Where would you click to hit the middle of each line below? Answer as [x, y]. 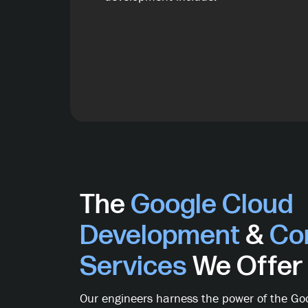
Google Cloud [211, 205]
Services [133, 267]
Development [162, 236]
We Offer [244, 267]
